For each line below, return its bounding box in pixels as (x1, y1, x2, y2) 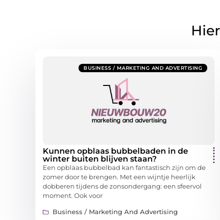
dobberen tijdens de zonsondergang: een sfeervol (43, 182, 202, 191)
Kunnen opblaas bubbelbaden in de (43, 146, 188, 156)
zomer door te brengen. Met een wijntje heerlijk (43, 173, 195, 181)
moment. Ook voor (43, 192, 103, 200)
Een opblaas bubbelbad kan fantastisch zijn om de (43, 164, 206, 172)
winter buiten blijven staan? (43, 154, 157, 164)
